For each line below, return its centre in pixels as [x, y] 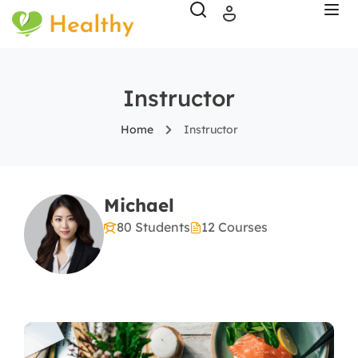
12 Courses [235, 227]
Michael [139, 205]
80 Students [153, 227]
